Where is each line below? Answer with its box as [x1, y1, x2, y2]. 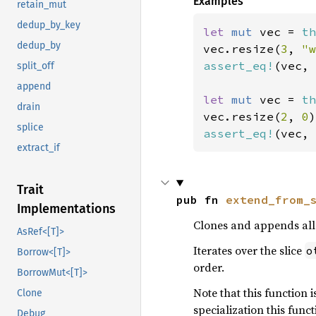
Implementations [17, 201, 116, 217]
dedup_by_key [17, 19, 80, 32]
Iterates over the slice [193, 243, 305, 258]
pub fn [176, 193, 226, 207]
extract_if [17, 142, 60, 154]
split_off [17, 60, 54, 73]
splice [17, 121, 44, 134]
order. [193, 260, 224, 275]
